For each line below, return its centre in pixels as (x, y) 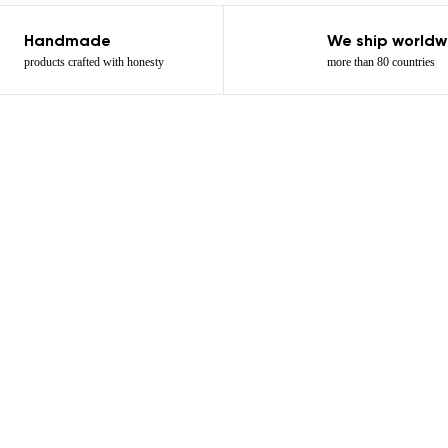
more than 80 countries (380, 62)
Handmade (67, 42)
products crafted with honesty (93, 62)
